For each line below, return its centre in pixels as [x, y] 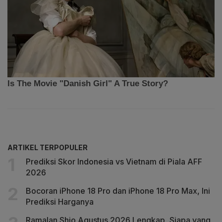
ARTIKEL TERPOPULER [48, 147]
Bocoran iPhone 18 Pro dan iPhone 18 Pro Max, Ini [118, 191]
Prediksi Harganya [60, 201]
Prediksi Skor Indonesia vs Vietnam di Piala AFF [114, 161]
